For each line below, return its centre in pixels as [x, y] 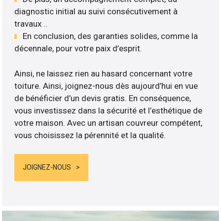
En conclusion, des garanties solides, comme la [110, 36]
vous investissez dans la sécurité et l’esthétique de [109, 110]
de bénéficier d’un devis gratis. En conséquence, [103, 98]
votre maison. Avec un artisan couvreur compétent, [109, 123]
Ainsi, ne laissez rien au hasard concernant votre [104, 73]
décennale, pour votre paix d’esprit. [78, 49]
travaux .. [31, 24]
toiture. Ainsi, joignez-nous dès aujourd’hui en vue [106, 86]
